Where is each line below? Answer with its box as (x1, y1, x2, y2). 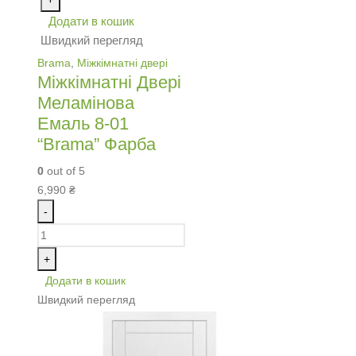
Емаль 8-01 (37, 113, 129, 133)
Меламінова (37, 92, 134, 113)
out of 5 (44, 164, 85, 177)
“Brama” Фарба (37, 133, 156, 154)
